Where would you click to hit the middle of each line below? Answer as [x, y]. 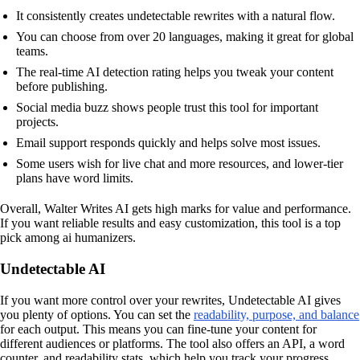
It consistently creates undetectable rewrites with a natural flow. [176, 16]
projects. [37, 122]
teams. [32, 51]
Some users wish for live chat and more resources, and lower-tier [180, 164]
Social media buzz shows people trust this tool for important [167, 108]
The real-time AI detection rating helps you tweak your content [175, 72]
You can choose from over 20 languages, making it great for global [185, 37]
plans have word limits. [75, 178]
